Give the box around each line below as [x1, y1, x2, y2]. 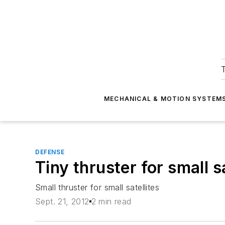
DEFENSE [35, 148, 65, 156]
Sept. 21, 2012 [35, 196, 89, 207]
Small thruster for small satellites [35, 182, 159, 192]
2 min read [91, 196, 132, 207]
